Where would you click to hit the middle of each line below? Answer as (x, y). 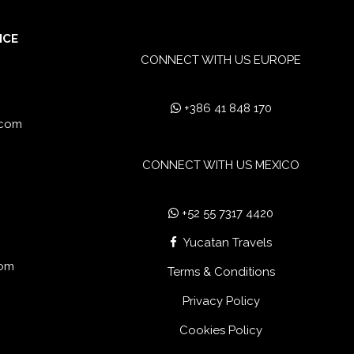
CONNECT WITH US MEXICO (221, 165)
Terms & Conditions (221, 272)
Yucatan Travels (228, 243)
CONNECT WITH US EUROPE (221, 60)
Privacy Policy (221, 301)
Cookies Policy (221, 331)
